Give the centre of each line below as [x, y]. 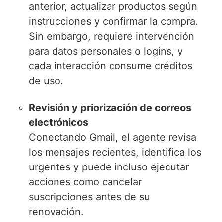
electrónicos [59, 122]
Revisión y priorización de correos [110, 107]
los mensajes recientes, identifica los [115, 152]
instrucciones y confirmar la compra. [114, 21]
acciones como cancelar [85, 182]
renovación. [56, 211]
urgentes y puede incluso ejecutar [109, 167]
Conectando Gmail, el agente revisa [113, 137]
